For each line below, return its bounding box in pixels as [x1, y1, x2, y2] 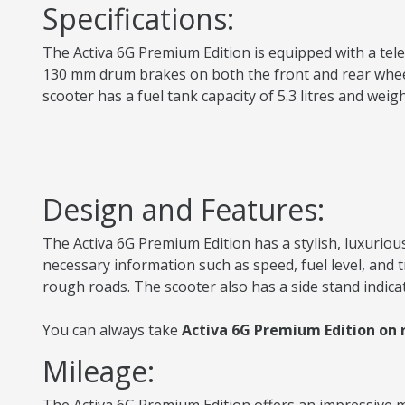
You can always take [42, 320, 182, 340]
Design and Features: [42, 190, 325, 229]
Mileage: [42, 352, 155, 391]
